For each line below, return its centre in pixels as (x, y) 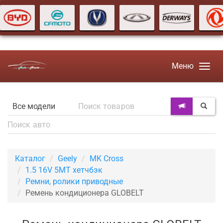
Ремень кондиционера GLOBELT (85, 193)
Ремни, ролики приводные (74, 182)
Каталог (30, 159)
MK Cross (107, 159)
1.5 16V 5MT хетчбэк (64, 170)
